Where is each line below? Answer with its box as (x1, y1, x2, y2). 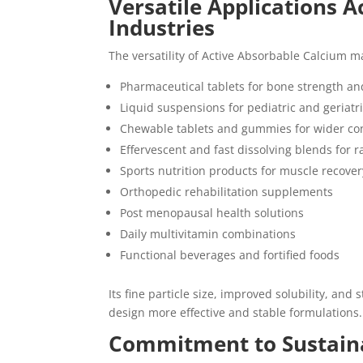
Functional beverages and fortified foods (120, 246, 340, 263)
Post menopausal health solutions (120, 204, 305, 220)
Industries (109, 12, 216, 42)
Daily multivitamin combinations (120, 225, 297, 241)
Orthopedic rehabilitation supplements (120, 183, 334, 199)
